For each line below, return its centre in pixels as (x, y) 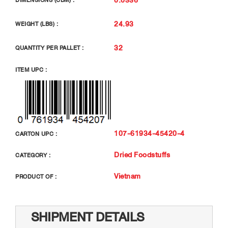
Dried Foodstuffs (142, 155)
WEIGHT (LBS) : (37, 24)
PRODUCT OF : (36, 177)
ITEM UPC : (31, 70)
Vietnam (127, 176)
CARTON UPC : (36, 134)
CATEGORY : (33, 155)
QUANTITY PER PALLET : (50, 48)
